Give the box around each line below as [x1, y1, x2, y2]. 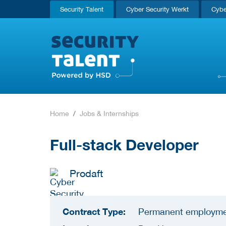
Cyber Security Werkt [126, 6, 189, 13]
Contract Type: [63, 205, 126, 217]
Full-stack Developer [50, 135, 199, 154]
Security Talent [60, 6, 103, 13]
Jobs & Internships [80, 109, 139, 118]
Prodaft [70, 166, 103, 179]
